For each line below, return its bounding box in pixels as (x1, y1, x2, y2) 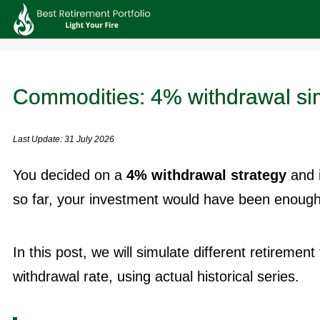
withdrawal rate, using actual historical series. (13, 268, 299, 284)
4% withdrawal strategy (126, 166, 286, 183)
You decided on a (13, 166, 126, 183)
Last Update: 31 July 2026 (13, 134, 114, 144)
